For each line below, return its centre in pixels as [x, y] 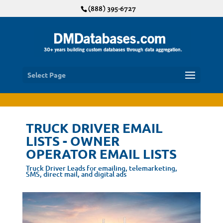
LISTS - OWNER [72, 141]
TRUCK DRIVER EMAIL [94, 128]
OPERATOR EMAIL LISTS [101, 154]
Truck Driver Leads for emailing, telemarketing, [101, 168]
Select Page [46, 74]
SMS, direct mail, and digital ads [76, 174]
